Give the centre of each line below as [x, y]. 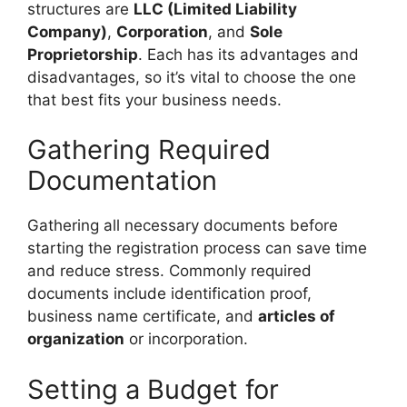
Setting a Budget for [153, 389]
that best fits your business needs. [154, 99]
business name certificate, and [143, 316]
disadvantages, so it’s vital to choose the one [192, 77]
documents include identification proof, [169, 293]
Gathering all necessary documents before [183, 225]
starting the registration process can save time [197, 248]
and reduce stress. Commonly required [169, 271]
